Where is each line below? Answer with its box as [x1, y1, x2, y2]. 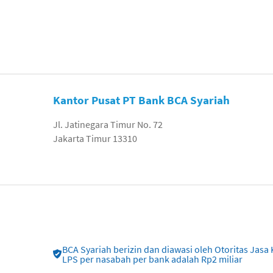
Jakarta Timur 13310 [53, 132, 137, 145]
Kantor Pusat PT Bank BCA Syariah [53, 93, 230, 108]
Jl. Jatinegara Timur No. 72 [53, 118, 163, 131]
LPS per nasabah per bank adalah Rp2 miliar [62, 253, 243, 266]
